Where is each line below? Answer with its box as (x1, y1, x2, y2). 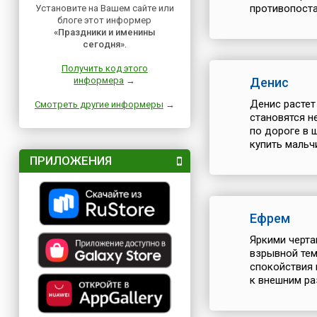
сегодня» (82, 39, 125, 50)
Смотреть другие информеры (34, 99, 163, 110)
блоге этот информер (57, 15, 152, 25)
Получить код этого (61, 63, 148, 74)
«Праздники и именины (53, 27, 156, 38)
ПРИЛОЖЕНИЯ (29, 154, 112, 168)
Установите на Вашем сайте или (35, 3, 174, 13)
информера (74, 75, 125, 86)
